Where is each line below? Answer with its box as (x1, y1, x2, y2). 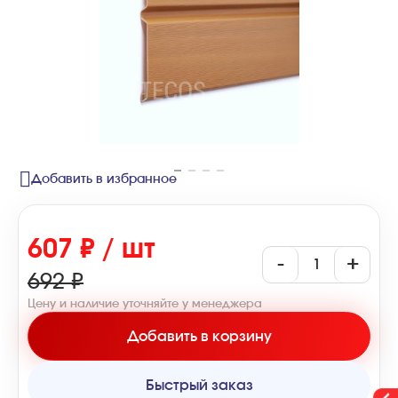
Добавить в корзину (126, 329, 272, 344)
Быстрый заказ (145, 378, 253, 393)
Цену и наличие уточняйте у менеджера (28, 298, 262, 310)
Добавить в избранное (31, 173, 177, 186)
